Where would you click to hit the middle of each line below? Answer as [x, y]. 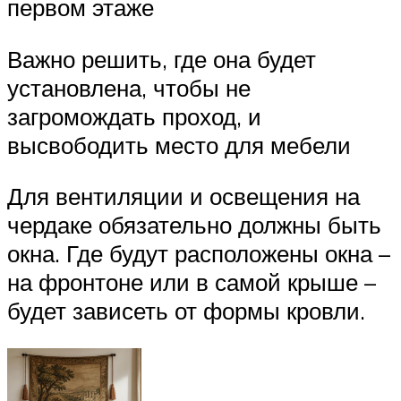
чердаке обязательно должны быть [194, 225]
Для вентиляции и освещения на [183, 196]
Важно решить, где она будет [162, 59]
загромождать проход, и [134, 116]
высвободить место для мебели [179, 145]
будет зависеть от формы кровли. [186, 311]
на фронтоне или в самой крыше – [192, 282]
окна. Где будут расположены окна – [199, 254]
